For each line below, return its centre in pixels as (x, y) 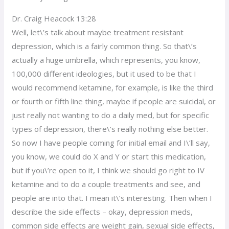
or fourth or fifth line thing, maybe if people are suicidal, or (114, 101)
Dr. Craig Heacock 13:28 (54, 18)
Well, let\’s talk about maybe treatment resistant (98, 32)
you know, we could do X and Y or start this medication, (109, 156)
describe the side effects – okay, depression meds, (102, 211)
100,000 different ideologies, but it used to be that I (104, 73)
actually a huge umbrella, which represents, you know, (106, 60)
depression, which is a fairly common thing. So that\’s (105, 46)
